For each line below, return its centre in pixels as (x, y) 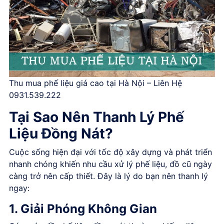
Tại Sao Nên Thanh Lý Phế (96, 117)
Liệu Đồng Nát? (61, 133)
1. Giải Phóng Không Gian (83, 208)
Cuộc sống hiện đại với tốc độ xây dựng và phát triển (110, 152)
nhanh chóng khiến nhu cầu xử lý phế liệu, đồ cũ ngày (110, 164)
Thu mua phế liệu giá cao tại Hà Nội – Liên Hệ (95, 83)
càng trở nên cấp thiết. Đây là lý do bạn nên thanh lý (108, 176)
